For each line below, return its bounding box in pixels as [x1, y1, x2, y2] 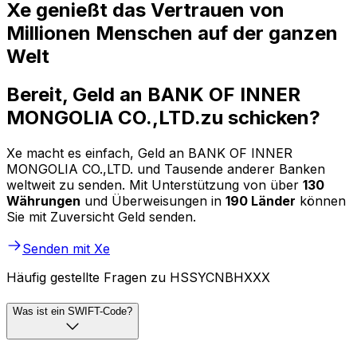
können [296, 193, 346, 210]
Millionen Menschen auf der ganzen [6, 21, 338, 45]
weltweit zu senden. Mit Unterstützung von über [6, 177, 303, 194]
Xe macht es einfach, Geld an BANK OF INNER [6, 145, 292, 162]
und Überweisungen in [80, 193, 226, 210]
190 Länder [226, 193, 296, 210]
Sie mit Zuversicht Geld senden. [6, 209, 196, 226]
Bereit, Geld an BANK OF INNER [6, 83, 300, 107]
